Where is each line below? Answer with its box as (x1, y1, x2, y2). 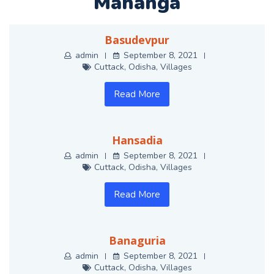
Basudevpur (105, 32, 169, 48)
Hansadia (111, 133, 163, 148)
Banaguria (108, 233, 166, 248)
